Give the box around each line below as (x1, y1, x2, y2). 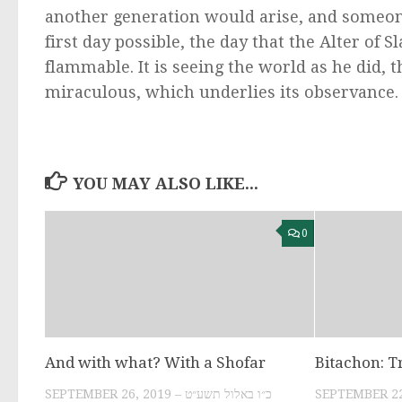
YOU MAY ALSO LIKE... (72, 173, 258, 193)
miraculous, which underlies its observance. (45, 82, 398, 101)
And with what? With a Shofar (45, 353, 266, 371)
